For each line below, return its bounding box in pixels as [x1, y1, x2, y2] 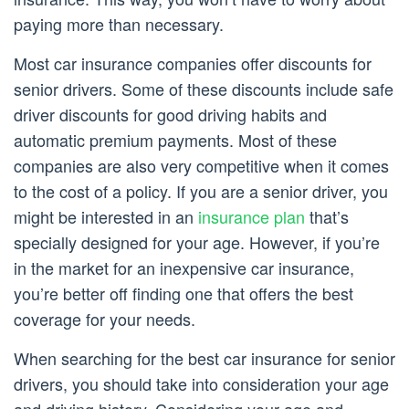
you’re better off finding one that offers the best [14, 281, 353, 306]
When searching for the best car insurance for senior [14, 346, 395, 371]
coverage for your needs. [14, 307, 195, 331]
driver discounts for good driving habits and [14, 102, 327, 127]
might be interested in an [14, 204, 198, 229]
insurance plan [198, 204, 305, 229]
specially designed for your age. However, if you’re [14, 230, 380, 255]
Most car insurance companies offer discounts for [14, 51, 372, 76]
